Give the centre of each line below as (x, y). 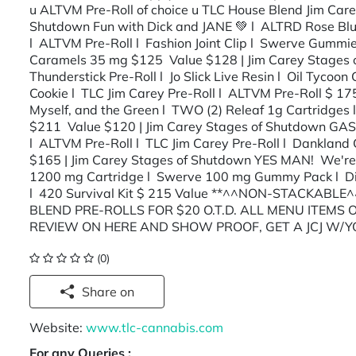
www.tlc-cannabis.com (155, 328)
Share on (128, 292)
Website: (58, 328)
